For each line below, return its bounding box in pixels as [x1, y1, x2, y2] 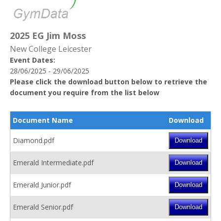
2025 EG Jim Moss [10, 30, 86, 42]
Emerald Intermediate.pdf [13, 157, 94, 167]
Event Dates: [10, 55, 55, 65]
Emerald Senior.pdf [13, 202, 73, 212]
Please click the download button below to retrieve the [10, 76, 207, 86]
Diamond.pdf [13, 135, 54, 145]
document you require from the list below [10, 87, 159, 97]
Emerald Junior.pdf [13, 180, 71, 189]
